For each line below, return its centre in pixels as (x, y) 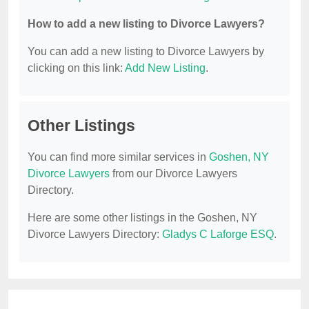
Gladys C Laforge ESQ (218, 235)
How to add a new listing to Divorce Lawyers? (146, 24)
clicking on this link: (76, 68)
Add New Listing (165, 68)
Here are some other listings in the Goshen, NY (142, 218)
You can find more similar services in (118, 157)
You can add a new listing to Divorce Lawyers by (146, 52)
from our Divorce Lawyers (173, 174)
